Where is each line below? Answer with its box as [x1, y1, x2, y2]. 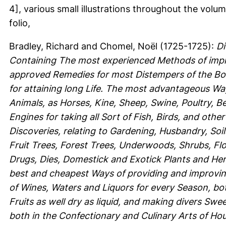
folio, [9, 17, 30, 28]
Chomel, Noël [100, 40, 157, 51]
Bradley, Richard [9, 40, 79, 51]
